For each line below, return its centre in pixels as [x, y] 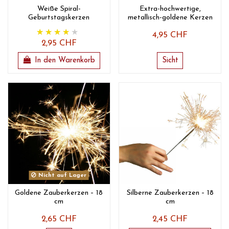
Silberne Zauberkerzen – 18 [170, 193]
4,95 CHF [170, 36]
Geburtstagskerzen [59, 18]
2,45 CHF [170, 219]
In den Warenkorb [65, 60]
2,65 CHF [59, 219]
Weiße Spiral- [59, 9]
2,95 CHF [59, 44]
